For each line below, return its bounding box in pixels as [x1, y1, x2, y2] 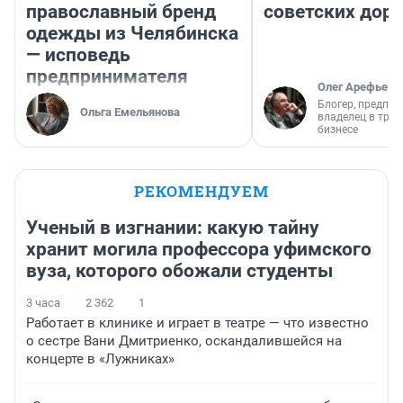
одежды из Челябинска [26, 22, 238, 45]
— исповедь [26, 44, 130, 67]
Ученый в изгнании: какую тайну [26, 217, 319, 239]
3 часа [26, 296, 60, 310]
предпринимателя [26, 66, 188, 88]
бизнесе [318, 123, 358, 137]
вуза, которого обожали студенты [26, 260, 333, 282]
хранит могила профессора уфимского [26, 238, 372, 261]
